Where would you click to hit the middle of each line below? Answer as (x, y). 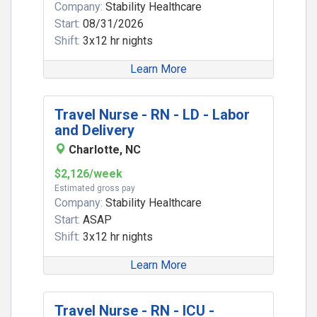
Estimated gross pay (95, 188)
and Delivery (94, 130)
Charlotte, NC (105, 150)
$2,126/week (88, 174)
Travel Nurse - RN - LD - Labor (152, 115)
